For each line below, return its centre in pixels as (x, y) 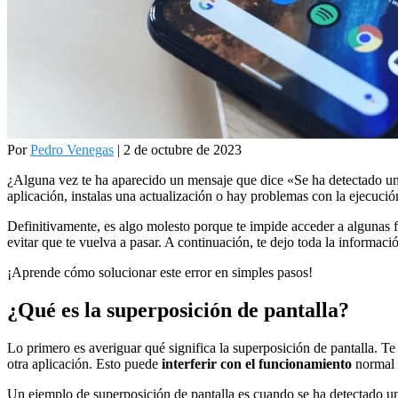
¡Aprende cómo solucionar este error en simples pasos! (160, 273)
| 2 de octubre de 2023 (178, 150)
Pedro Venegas (72, 150)
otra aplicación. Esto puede (84, 364)
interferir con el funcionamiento (259, 364)
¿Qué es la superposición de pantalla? (178, 310)
